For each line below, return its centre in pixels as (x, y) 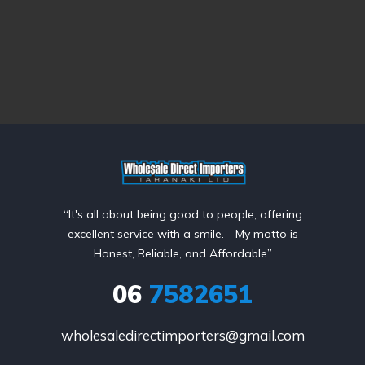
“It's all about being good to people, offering (182, 215)
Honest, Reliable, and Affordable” (182, 254)
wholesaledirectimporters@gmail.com (182, 336)
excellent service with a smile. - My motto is (182, 234)
